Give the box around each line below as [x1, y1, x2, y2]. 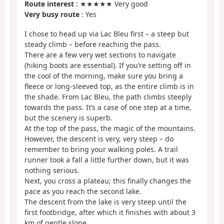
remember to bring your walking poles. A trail [24, 144, 178, 154]
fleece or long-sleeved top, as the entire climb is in [24, 81, 194, 91]
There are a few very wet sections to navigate [24, 49, 176, 59]
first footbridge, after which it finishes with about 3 [24, 207, 195, 217]
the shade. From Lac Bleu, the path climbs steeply [24, 91, 191, 101]
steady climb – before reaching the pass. [24, 39, 161, 49]
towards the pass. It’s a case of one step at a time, [24, 102, 191, 112]
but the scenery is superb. [24, 112, 112, 122]
